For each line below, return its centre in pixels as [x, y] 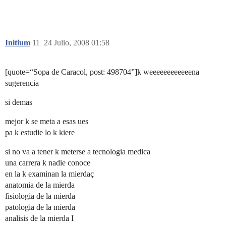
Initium [18, 42]
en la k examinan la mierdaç [49, 174]
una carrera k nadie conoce [48, 162]
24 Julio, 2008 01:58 [77, 42]
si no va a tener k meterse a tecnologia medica [78, 151]
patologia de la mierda [40, 207]
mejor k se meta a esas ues [47, 121]
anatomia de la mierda [40, 185]
